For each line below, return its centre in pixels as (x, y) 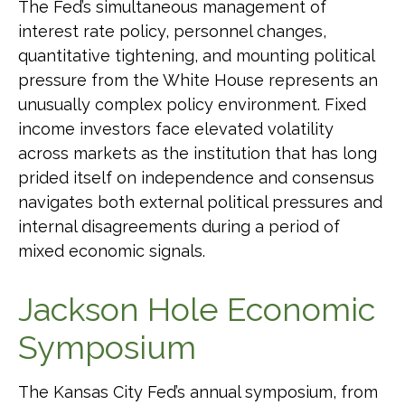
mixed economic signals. (112, 251)
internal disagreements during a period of (179, 226)
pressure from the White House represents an (198, 80)
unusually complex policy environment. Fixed (192, 104)
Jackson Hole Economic (197, 309)
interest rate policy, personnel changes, (172, 31)
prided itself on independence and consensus (196, 178)
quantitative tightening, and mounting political (196, 56)
